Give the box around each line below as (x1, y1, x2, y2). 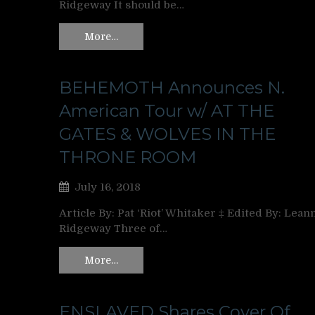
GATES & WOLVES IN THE (59, 124, 276, 145)
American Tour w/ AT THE (59, 101, 274, 122)
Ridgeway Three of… (59, 222, 167, 236)
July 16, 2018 (75, 181, 141, 194)
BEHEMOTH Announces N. (59, 77, 285, 98)
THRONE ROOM (59, 147, 196, 168)
